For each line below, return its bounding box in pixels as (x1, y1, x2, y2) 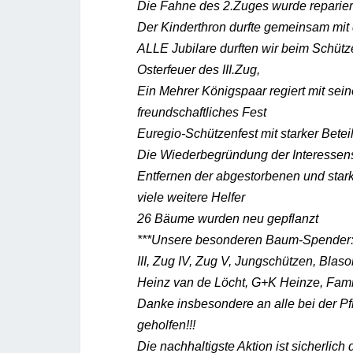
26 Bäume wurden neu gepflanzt (137, 211, 318, 225)
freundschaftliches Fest (137, 105, 266, 119)
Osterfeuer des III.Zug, (137, 62, 260, 76)
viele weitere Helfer (137, 190, 245, 204)
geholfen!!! (137, 318, 195, 332)
